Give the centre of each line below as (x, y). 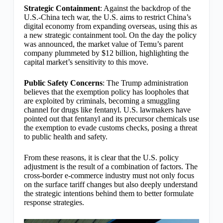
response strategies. (54, 202)
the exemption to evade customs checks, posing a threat (110, 127)
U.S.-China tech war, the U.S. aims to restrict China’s (107, 17)
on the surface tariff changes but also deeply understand (111, 184)
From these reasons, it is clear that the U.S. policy (101, 157)
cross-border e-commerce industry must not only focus (109, 175)
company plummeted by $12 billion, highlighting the (106, 53)
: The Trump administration (145, 83)
